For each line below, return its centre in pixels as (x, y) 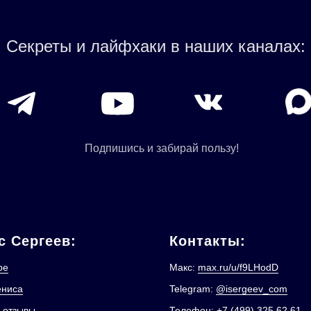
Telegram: (193, 289)
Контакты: (208, 241)
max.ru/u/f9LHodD (238, 267)
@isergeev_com (252, 289)
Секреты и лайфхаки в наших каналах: (156, 46)
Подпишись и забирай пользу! (161, 148)
